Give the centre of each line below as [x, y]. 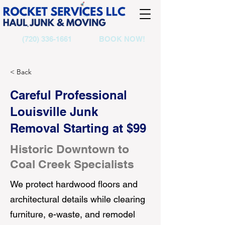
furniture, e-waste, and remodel [73, 214]
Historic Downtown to [70, 149]
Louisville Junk [54, 111]
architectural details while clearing [78, 199]
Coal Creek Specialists [72, 164]
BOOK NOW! [122, 39]
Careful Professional [69, 95]
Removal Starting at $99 [78, 128]
